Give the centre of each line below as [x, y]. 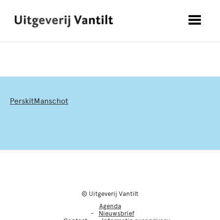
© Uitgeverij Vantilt [110, 194]
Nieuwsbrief [116, 213]
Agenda [110, 206]
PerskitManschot [39, 101]
